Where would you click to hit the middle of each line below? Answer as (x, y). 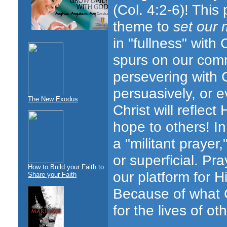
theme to (143, 26)
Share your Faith (52, 175)
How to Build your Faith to (66, 167)
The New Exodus (53, 99)
